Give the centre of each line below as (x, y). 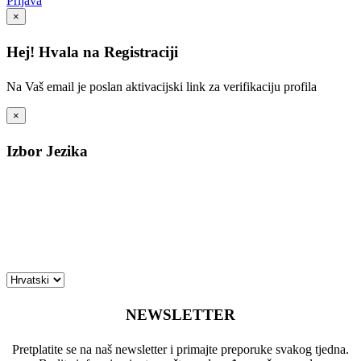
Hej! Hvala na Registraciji (92, 52)
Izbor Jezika (47, 151)
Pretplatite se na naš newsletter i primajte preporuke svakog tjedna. (180, 349)
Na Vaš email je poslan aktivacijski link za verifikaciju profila (162, 87)
